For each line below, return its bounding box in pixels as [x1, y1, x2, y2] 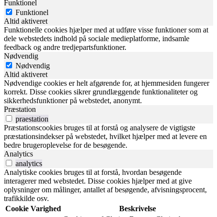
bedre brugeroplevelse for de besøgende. [4, 141, 127, 150]
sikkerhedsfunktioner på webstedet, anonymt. [4, 96, 142, 105]
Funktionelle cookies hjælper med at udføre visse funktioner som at [4, 26, 208, 34]
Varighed [31, 204, 61, 213]
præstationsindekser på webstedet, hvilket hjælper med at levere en [4, 132, 207, 141]
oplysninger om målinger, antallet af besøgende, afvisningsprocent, [4, 186, 207, 194]
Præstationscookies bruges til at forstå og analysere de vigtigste [4, 124, 195, 132]
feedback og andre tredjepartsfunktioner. [4, 43, 126, 52]
